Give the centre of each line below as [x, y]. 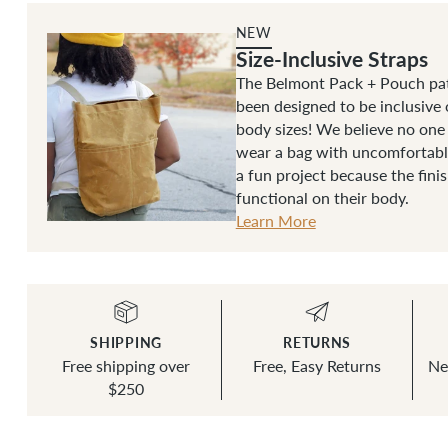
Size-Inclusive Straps [331, 58]
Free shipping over [126, 365]
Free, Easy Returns [317, 365]
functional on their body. [322, 197]
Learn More [275, 220]
